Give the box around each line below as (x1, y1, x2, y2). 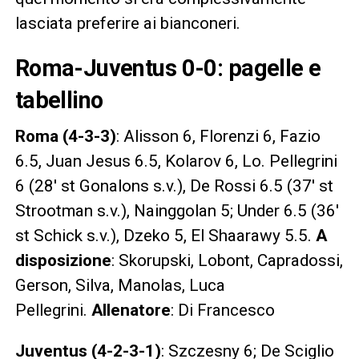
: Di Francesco (170, 301, 275, 321)
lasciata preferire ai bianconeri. (14, 14, 240, 34)
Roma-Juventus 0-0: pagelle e (14, 54, 321, 83)
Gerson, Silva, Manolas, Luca (14, 276, 225, 296)
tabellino (14, 87, 103, 115)
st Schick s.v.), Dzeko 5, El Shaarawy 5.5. (14, 226, 312, 246)
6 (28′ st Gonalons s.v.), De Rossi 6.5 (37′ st (14, 176, 333, 196)
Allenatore (91, 301, 171, 321)
